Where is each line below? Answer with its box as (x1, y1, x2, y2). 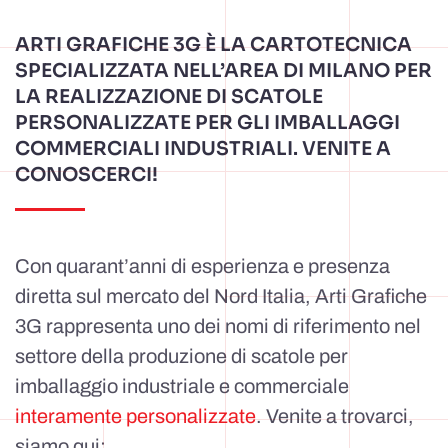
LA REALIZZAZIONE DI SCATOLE (15, 85, 323, 109)
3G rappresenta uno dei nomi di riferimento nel (15, 315, 421, 337)
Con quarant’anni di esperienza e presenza (15, 255, 390, 277)
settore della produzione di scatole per (15, 345, 348, 367)
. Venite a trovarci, (256, 405, 414, 427)
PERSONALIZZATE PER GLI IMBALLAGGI (15, 111, 400, 135)
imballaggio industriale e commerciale (15, 375, 349, 397)
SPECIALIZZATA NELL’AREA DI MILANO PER (15, 59, 432, 83)
